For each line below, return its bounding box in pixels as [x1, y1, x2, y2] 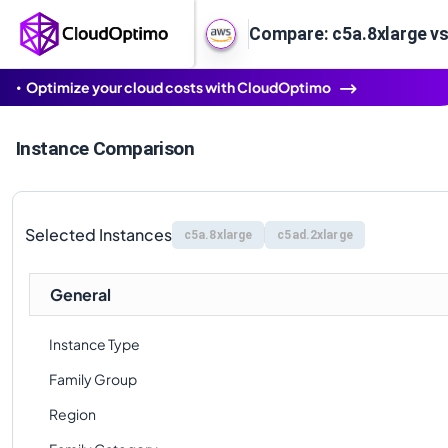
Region [49, 405, 96, 423]
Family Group [49, 370, 137, 388]
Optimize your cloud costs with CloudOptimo [26, 78, 331, 96]
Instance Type [49, 335, 140, 353]
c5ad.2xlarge [277, 228, 353, 242]
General [50, 284, 111, 305]
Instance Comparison [16, 137, 195, 160]
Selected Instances [25, 224, 172, 245]
